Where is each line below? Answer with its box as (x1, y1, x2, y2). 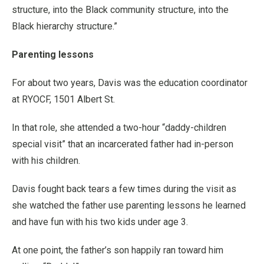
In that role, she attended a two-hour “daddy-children (12, 121, 226, 133)
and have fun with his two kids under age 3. (12, 216, 188, 227)
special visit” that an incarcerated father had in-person (12, 138, 233, 150)
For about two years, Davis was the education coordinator (12, 77, 247, 88)
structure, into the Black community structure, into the (12, 4, 229, 15)
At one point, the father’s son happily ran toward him (12, 244, 223, 256)
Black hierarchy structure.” (12, 20, 117, 32)
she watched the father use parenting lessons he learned (12, 199, 246, 211)
